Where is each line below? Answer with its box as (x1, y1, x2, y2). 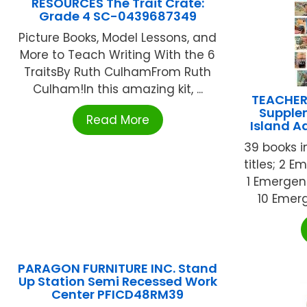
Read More (86, 112, 149, 129)
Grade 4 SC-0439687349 (38, 8, 197, 25)
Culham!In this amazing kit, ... (32, 81, 203, 98)
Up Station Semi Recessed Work (18, 273, 217, 291)
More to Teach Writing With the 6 (20, 47, 216, 64)
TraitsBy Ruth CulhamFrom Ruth (24, 64, 212, 81)
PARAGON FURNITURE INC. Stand (18, 260, 218, 278)
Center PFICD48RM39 (51, 286, 184, 304)
